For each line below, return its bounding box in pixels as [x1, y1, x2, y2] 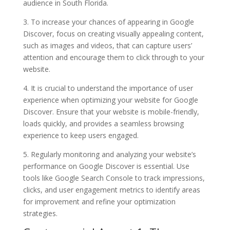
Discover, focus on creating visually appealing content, [23, 28, 204, 39]
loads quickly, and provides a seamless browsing [23, 118, 184, 128]
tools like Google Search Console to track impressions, [23, 172, 205, 183]
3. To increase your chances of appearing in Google [23, 16, 194, 27]
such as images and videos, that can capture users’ [23, 40, 192, 50]
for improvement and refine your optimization [23, 196, 176, 206]
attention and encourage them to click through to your [23, 52, 204, 62]
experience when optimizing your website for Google [23, 94, 198, 105]
